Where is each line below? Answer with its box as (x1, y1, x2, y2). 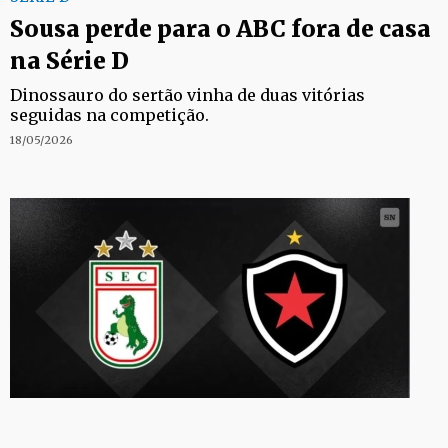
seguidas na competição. (10, 105, 209, 125)
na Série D (10, 46, 129, 75)
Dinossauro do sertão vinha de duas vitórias (10, 85, 365, 105)
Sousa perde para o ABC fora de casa (10, 14, 431, 43)
